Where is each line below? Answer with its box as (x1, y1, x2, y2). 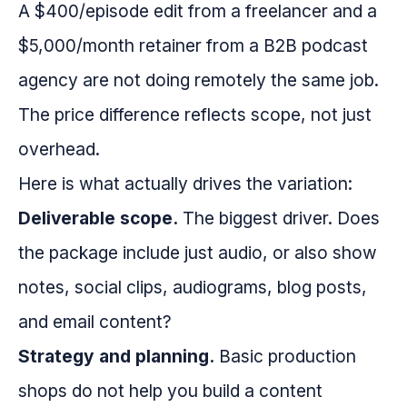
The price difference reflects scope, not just (18, 104, 372, 126)
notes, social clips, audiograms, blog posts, (18, 276, 367, 299)
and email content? (18, 311, 172, 333)
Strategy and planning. (18, 345, 214, 368)
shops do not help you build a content (18, 380, 323, 402)
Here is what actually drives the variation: (18, 173, 352, 195)
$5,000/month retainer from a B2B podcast (18, 35, 368, 57)
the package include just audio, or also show (18, 242, 377, 264)
